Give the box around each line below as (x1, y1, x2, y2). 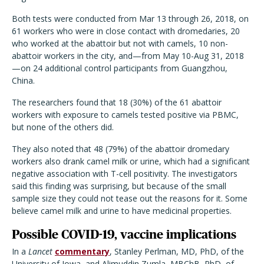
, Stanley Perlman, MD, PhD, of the (110, 246, 244, 258)
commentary (55, 246, 110, 258)
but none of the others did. (12, 121, 114, 133)
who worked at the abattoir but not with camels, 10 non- (12, 38, 228, 49)
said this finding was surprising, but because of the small (12, 180, 226, 192)
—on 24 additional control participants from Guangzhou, (12, 62, 227, 74)
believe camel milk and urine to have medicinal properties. (12, 205, 232, 217)
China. (12, 75, 35, 87)
